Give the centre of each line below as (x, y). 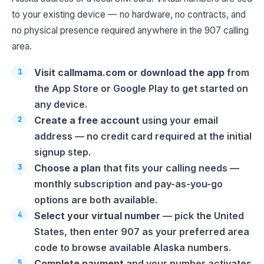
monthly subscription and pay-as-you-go (128, 184)
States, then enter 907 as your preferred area (142, 231)
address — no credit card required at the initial (143, 136)
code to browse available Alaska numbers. (133, 247)
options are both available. (96, 199)
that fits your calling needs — (170, 168)
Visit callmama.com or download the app (129, 72)
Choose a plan (67, 168)
